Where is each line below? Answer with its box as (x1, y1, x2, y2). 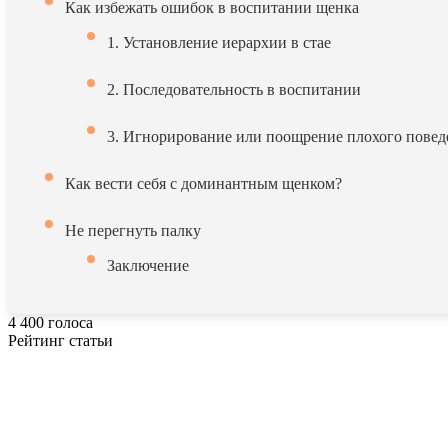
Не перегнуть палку (65, 222, 201, 239)
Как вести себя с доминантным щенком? (65, 175, 342, 192)
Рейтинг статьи (8, 332, 113, 349)
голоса (48, 314, 93, 331)
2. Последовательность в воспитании (107, 81, 361, 98)
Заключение (107, 257, 189, 274)
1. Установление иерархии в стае (107, 34, 331, 51)
